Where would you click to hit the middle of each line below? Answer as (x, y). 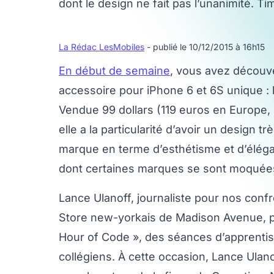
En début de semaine (114, 71)
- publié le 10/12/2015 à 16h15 (206, 47)
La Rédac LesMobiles (102, 47)
